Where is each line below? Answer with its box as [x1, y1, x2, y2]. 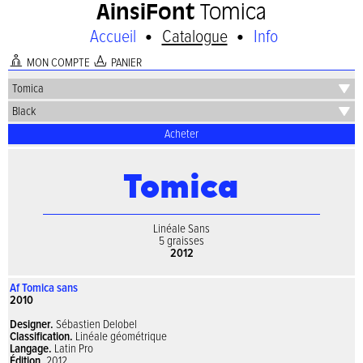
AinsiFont [96, 4, 194, 24]
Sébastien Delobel [53, 318, 137, 331]
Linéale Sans [153, 223, 210, 235]
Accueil [89, 28, 136, 46]
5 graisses [159, 235, 204, 247]
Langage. [10, 343, 52, 355]
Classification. [10, 331, 73, 343]
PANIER [111, 57, 142, 69]
